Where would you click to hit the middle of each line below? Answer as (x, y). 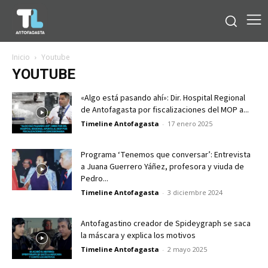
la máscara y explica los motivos (138, 235)
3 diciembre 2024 (195, 192)
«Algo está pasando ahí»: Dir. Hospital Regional (163, 98)
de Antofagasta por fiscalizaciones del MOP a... (165, 110)
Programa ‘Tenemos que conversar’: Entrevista (166, 155)
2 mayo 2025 (187, 249)
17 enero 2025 (190, 123)
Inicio (21, 57)
